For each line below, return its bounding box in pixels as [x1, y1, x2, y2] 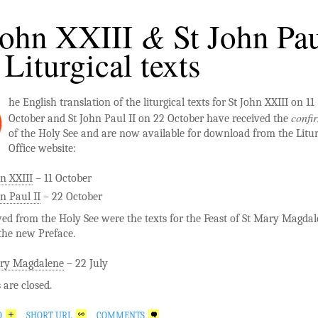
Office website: [9, 141, 76, 155]
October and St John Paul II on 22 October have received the [9, 111, 291, 125]
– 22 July [64, 256, 108, 270]
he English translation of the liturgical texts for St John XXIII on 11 [9, 95, 314, 109]
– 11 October [33, 171, 92, 185]
